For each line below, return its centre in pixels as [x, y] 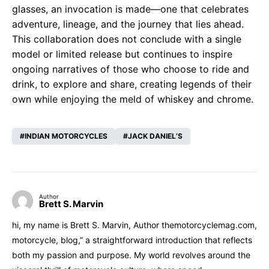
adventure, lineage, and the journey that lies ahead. [128, 24]
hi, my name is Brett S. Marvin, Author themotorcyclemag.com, [134, 225]
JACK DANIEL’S [155, 136]
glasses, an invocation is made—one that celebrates [130, 9]
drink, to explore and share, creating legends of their [132, 84]
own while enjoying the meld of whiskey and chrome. [133, 99]
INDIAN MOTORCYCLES [66, 136]
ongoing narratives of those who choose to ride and [131, 69]
